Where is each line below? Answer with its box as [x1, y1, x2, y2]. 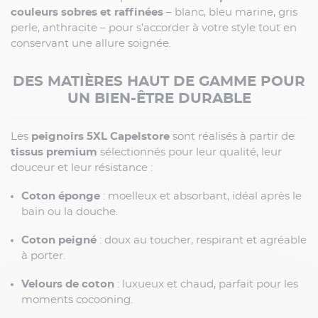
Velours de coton [21, 279, 114, 290]
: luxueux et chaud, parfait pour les [114, 279, 298, 290]
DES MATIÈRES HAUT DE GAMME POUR [13, 75, 305, 89]
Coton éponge [21, 191, 100, 202]
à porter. [21, 251, 65, 262]
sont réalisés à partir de [170, 131, 295, 143]
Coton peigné [21, 235, 97, 246]
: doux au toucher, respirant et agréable [97, 235, 307, 246]
